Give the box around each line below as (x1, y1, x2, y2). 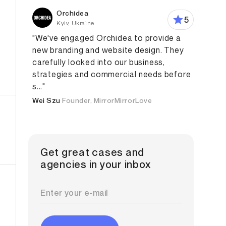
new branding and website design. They (32, 45, 184, 55)
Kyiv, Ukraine (56, 19, 94, 27)
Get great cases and (40, 146, 145, 158)
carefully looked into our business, (32, 57, 165, 67)
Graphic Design (52, 74, 108, 83)
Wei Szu (32, 96, 61, 104)
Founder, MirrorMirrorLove (62, 96, 152, 104)
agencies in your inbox (40, 158, 151, 171)
